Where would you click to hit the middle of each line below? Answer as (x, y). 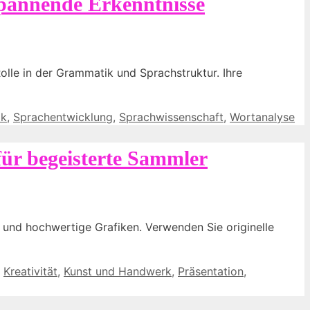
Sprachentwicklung (63, 117)
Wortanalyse (262, 117)
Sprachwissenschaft (171, 117)
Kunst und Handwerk (118, 271)
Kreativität (30, 271)
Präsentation (211, 271)
